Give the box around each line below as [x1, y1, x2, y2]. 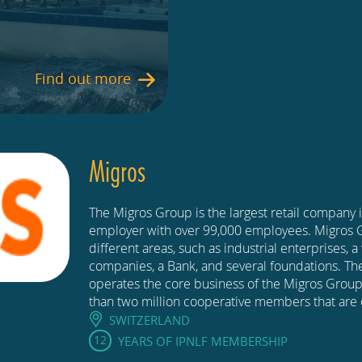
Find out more [35, 68, 132, 88]
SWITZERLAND [109, 311, 191, 328]
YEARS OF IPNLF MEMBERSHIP [117, 333, 288, 350]
